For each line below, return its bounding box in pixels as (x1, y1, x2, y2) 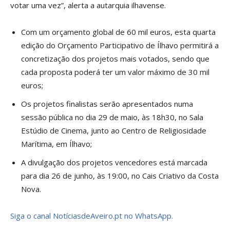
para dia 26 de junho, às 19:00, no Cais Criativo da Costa (21, 170, 219, 181)
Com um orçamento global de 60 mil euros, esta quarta (21, 27, 216, 37)
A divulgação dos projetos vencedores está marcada (21, 157, 207, 167)
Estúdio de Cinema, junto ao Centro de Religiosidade (21, 125, 206, 136)
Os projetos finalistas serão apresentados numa (21, 99, 193, 109)
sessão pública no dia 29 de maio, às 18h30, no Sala (21, 112, 203, 122)
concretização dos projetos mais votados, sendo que (21, 53, 209, 64)
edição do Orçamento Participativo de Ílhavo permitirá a (21, 40, 219, 50)
